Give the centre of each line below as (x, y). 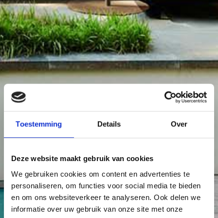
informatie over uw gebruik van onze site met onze (97, 209)
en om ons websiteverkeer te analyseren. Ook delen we (106, 197)
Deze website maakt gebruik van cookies (82, 159)
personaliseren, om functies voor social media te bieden (106, 185)
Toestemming (39, 124)
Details (109, 124)
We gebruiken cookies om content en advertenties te (100, 174)
